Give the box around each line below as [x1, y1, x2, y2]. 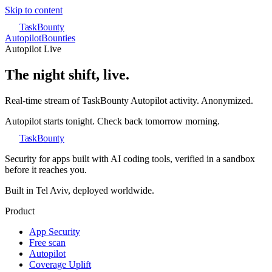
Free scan [29, 237, 66, 248]
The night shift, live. [5, 66, 129, 83]
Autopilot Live [5, 44, 61, 54]
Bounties [41, 33, 75, 43]
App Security [29, 226, 80, 237]
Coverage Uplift [29, 259, 91, 270]
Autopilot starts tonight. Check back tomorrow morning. [5, 115, 220, 126]
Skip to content [5, 5, 63, 15]
